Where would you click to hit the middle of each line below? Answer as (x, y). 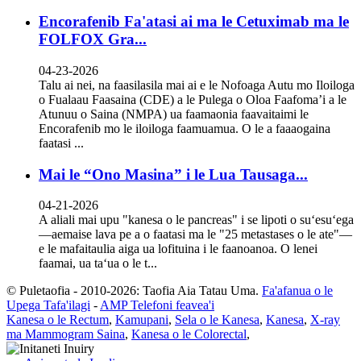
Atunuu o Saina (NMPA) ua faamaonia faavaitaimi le (174, 114)
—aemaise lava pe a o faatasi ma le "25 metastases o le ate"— (195, 234)
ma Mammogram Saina (66, 334)
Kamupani (142, 320)
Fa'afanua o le (297, 291)
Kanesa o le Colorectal (189, 334)
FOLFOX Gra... (93, 39)
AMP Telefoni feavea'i (157, 305)
